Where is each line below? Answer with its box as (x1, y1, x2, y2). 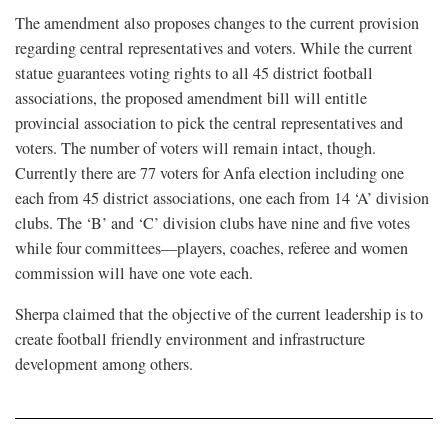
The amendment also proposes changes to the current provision (15, 12, 419, 35)
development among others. (15, 353, 193, 376)
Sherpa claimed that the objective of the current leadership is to (15, 303, 423, 326)
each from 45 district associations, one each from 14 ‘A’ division (15, 187, 429, 210)
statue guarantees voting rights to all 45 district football (15, 62, 373, 85)
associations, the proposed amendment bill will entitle (15, 87, 367, 110)
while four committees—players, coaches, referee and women (15, 237, 408, 260)
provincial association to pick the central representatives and (15, 112, 403, 135)
